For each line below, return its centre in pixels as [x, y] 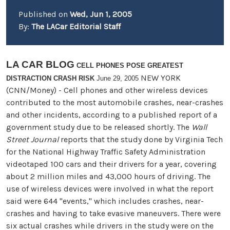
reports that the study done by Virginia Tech [141, 139]
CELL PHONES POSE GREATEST [130, 65]
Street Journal [32, 139]
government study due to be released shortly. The [99, 127]
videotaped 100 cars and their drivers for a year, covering [111, 164]
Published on [44, 14]
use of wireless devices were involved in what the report [110, 189]
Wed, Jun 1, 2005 [101, 14]
